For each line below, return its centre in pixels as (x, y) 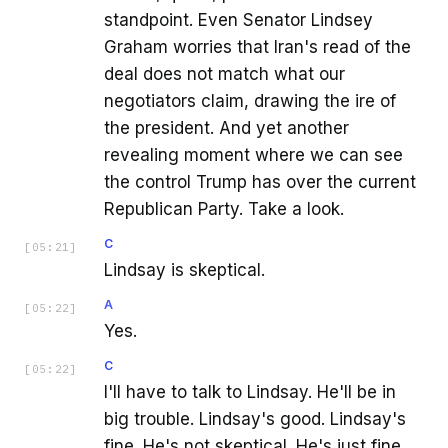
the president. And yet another (226, 127)
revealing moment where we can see (253, 154)
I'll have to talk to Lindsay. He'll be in (250, 391)
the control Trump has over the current (260, 181)
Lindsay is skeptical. (184, 269)
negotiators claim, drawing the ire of (250, 100)
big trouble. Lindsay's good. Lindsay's (255, 418)
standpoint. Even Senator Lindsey (238, 19)
